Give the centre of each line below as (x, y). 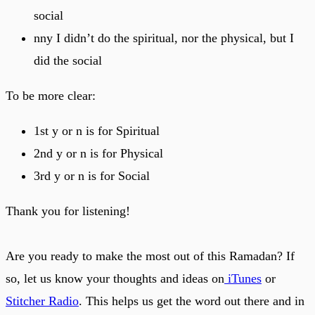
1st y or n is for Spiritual (97, 130)
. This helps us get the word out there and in (192, 301)
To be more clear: (51, 95)
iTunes (243, 278)
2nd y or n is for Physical (98, 153)
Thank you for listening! (68, 211)
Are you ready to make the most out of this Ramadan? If (150, 256)
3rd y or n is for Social (92, 175)
